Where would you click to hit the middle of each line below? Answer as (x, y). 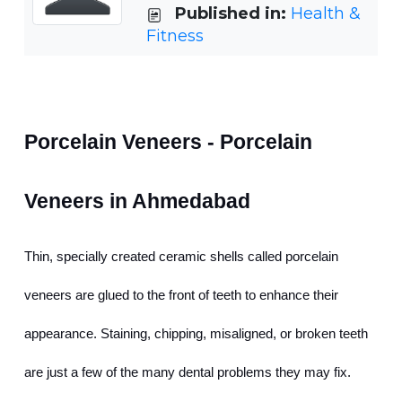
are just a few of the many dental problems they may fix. (188, 373)
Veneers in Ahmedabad (137, 201)
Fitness (175, 36)
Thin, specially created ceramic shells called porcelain (181, 257)
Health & (326, 14)
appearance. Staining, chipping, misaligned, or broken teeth (196, 334)
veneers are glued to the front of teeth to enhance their (181, 296)
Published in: (233, 14)
